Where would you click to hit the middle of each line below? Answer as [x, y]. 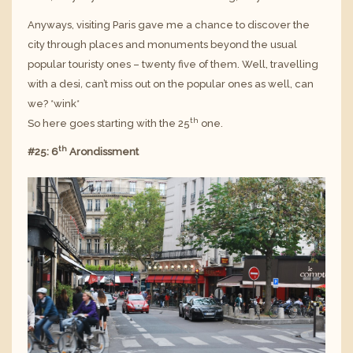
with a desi [54, 84]
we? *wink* [54, 104]
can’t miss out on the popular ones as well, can [198, 84]
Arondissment [103, 152]
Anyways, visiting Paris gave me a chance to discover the [169, 25]
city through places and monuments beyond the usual [162, 45]
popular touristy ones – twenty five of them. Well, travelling [173, 65]
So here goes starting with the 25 [109, 124]
